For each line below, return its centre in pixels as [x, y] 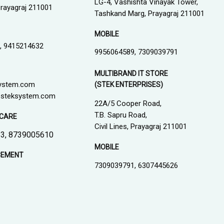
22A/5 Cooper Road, [128, 104]
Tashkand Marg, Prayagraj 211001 [150, 14]
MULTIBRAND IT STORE [131, 74]
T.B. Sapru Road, [121, 115]
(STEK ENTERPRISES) [129, 85]
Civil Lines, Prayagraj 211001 [141, 127]
